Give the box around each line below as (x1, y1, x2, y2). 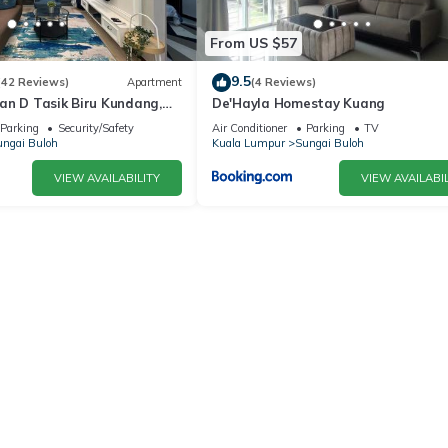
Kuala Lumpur (212, 135, 285, 150)
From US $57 (210, 34, 297, 53)
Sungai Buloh (295, 135, 364, 150)
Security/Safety (57, 120, 134, 135)
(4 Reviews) (251, 75, 316, 90)
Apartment (127, 75, 182, 90)
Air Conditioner (212, 120, 287, 135)
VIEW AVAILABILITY (54, 170, 160, 185)
